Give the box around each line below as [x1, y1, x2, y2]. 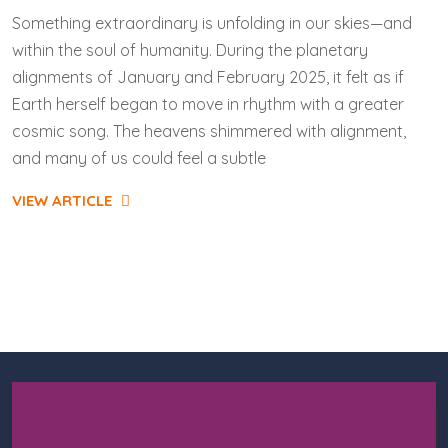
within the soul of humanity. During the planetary [12, 40, 368, 60]
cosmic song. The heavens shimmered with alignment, [12, 121, 406, 141]
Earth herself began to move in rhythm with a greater [12, 94, 404, 114]
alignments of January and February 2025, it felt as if [12, 67, 404, 87]
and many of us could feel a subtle [12, 148, 266, 168]
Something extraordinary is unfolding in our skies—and [12, 13, 412, 33]
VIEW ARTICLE [12, 191, 116, 210]
